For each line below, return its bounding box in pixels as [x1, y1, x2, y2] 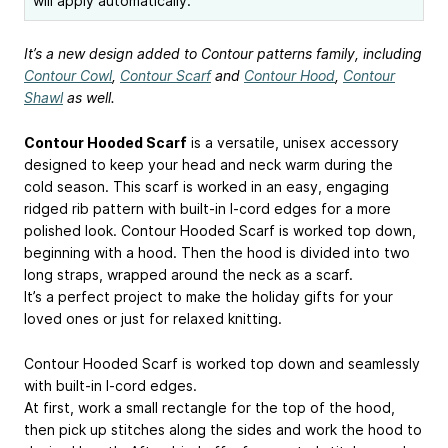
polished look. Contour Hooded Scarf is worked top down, [24, 221, 416, 239]
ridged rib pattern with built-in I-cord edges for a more [24, 199, 391, 217]
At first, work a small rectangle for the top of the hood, [24, 398, 395, 416]
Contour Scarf [120, 67, 211, 84]
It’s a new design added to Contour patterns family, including [24, 45, 422, 62]
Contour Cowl [24, 67, 112, 84]
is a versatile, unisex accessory [187, 133, 399, 151]
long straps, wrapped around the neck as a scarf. [24, 265, 353, 283]
